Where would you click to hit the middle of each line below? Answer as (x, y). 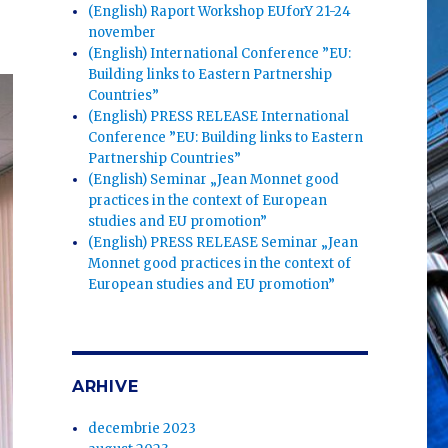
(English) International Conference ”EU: (220, 53)
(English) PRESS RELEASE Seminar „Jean (223, 242)
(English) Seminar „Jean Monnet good (214, 179)
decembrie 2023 (142, 428)
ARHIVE (105, 386)
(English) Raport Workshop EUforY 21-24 (220, 11)
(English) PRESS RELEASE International (219, 116)
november (122, 32)
